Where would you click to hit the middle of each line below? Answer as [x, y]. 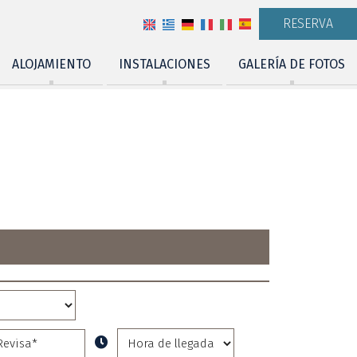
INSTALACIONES [165, 64]
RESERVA [308, 24]
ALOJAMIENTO [51, 64]
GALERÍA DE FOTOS [292, 64]
